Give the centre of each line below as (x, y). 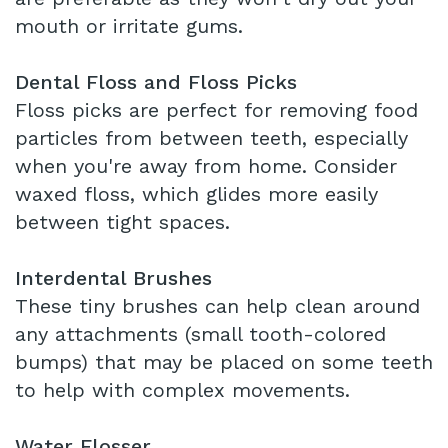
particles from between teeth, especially (211, 138)
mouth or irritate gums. (129, 26)
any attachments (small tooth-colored (200, 334)
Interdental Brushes (113, 278)
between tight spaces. (122, 222)
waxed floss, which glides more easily (196, 194)
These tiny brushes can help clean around (217, 306)
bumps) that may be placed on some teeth (224, 362)
